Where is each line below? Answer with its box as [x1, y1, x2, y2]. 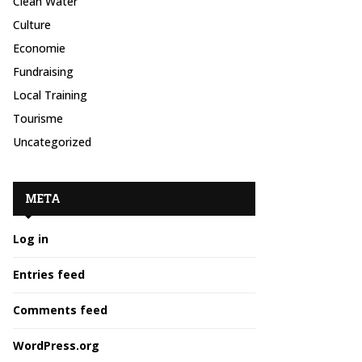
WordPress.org [13, 338, 99, 353]
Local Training [13, 87, 87, 103]
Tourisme [13, 111, 63, 126]
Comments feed [13, 302, 107, 318]
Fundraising [13, 64, 74, 79]
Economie [13, 40, 65, 56]
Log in [13, 231, 48, 246]
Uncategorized [13, 134, 91, 149]
